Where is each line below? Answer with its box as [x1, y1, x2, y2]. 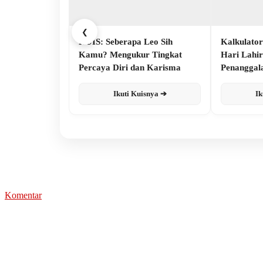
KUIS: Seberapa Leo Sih [79, 36, 173, 46]
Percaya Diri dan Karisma [79, 62, 181, 72]
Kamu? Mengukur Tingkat [79, 49, 182, 59]
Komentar [5, 190, 42, 200]
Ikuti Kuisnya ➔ [113, 89, 167, 98]
